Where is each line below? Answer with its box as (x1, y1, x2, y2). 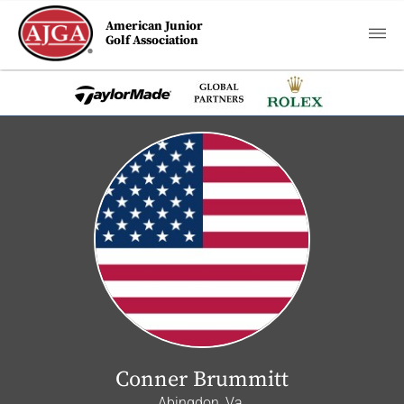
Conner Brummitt (115, 366, 289, 393)
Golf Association (106, 32, 199, 49)
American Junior (106, 18, 204, 34)
